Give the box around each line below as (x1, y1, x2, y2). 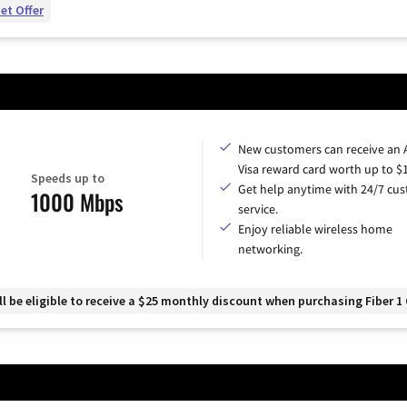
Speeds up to (30, 170, 104, 187)
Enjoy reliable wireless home (238, 220, 392, 237)
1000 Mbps (30, 185, 124, 219)
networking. (238, 240, 303, 257)
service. (238, 200, 278, 217)
